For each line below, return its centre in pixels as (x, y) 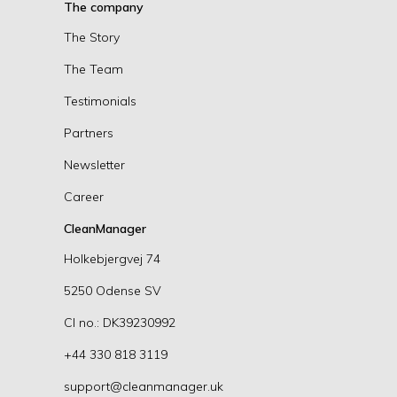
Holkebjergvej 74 (112, 258)
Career (84, 196)
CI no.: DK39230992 (120, 322)
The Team (93, 69)
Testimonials (100, 101)
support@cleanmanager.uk (144, 386)
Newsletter (94, 164)
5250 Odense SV (113, 290)
